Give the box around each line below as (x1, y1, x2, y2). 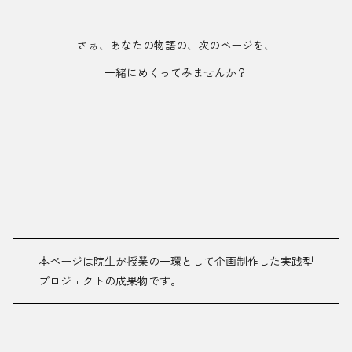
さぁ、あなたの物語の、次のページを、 (77, 37, 275, 53)
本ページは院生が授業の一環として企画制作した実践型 (38, 253, 313, 269)
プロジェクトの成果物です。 (38, 273, 181, 289)
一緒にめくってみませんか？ (104, 64, 247, 81)
